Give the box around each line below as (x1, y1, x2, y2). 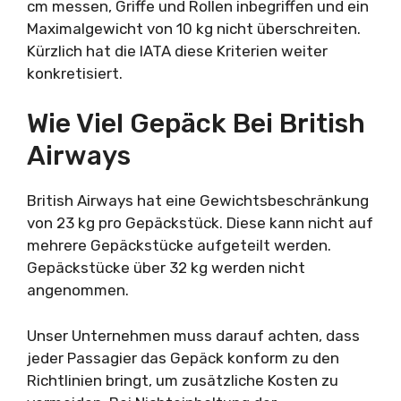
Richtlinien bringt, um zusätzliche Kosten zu (27, 371, 338, 389)
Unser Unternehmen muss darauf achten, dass (27, 326, 360, 345)
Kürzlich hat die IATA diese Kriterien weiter (27, 41, 328, 60)
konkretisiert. (27, 64, 123, 82)
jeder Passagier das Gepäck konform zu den (27, 348, 339, 367)
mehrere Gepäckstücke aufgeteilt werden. (27, 236, 331, 254)
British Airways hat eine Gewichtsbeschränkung (27, 192, 369, 209)
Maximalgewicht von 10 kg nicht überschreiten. (27, 19, 361, 38)
